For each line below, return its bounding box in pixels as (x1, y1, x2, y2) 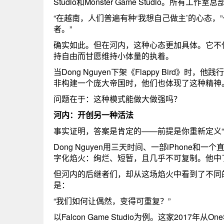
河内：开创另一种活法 (53, 109, 133, 120)
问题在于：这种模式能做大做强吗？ (53, 93, 181, 104)
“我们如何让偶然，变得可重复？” (53, 195, 170, 206)
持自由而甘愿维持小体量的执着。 (53, 50, 173, 61)
